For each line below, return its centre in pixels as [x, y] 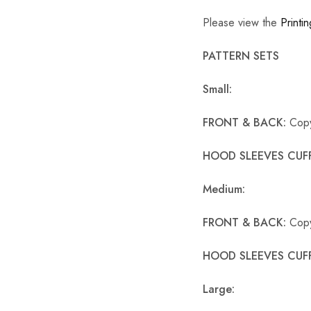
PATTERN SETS [241, 56]
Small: [217, 89]
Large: [219, 289]
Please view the [242, 22]
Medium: [224, 189]
